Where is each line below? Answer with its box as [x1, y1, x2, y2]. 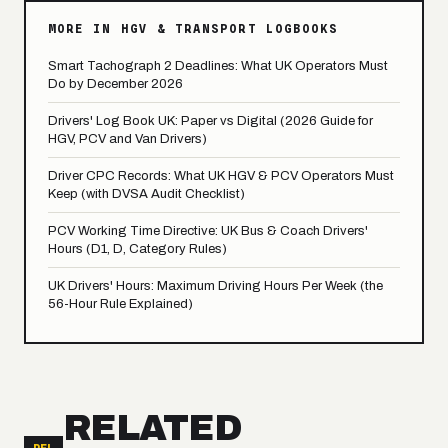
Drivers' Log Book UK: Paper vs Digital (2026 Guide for [48, 114, 373, 129]
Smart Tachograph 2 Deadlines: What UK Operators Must [48, 59, 388, 74]
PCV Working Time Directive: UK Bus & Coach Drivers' [48, 224, 368, 239]
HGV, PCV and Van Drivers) [48, 132, 207, 147]
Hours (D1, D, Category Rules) [48, 242, 227, 257]
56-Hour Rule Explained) [48, 297, 193, 312]
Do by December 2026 [48, 77, 183, 92]
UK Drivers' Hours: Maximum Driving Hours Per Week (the [48, 279, 383, 294]
